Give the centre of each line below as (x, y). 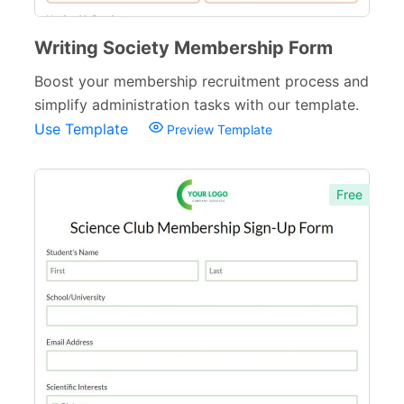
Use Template (83, 129)
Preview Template (218, 129)
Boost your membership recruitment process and (202, 81)
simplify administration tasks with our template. (197, 105)
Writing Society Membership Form (184, 48)
